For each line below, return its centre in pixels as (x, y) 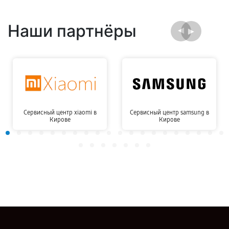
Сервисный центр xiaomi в (60, 113)
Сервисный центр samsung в (169, 113)
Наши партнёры (72, 31)
